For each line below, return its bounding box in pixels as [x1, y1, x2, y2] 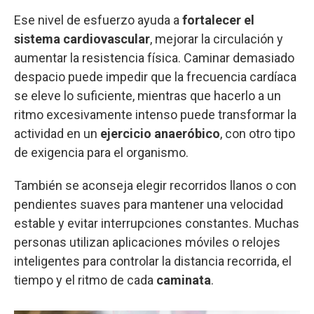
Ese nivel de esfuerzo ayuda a [14, 12, 182, 27]
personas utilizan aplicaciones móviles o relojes [14, 234, 280, 250]
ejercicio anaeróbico [100, 125, 220, 141]
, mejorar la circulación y [150, 31, 283, 46]
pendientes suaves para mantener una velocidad [14, 196, 283, 212]
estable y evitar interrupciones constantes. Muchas [14, 215, 299, 231]
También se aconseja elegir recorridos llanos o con [14, 177, 296, 193]
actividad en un [14, 125, 100, 141]
